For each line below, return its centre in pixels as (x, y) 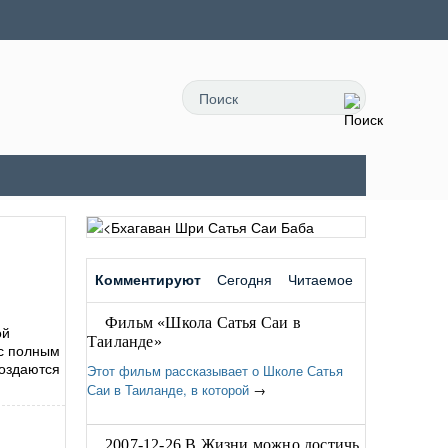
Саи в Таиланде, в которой (168, 389)
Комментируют (148, 279)
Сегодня (244, 279)
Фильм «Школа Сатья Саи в (203, 322)
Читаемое (320, 279)
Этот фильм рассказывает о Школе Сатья (215, 370)
